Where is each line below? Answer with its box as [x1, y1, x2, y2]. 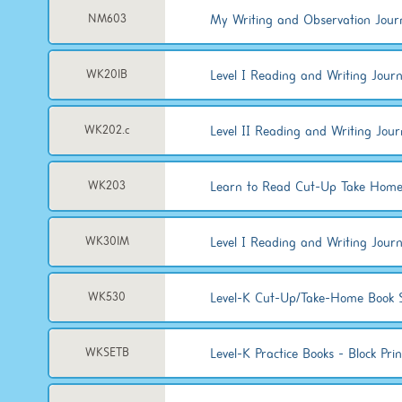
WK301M [84, 233, 129, 249]
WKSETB [84, 345, 129, 360]
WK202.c [83, 122, 130, 137]
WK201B [86, 66, 128, 82]
